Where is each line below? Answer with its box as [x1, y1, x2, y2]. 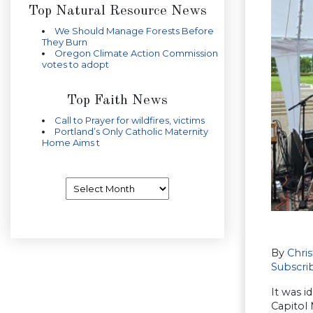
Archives [65, 177, 103, 188]
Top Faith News [67, 94, 168, 108]
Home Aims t [42, 137, 100, 148]
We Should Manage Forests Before [54, 25, 214, 36]
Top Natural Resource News [28, 4, 207, 18]
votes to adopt [42, 59, 109, 70]
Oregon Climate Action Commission [54, 48, 218, 59]
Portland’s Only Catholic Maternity [54, 126, 208, 137]
